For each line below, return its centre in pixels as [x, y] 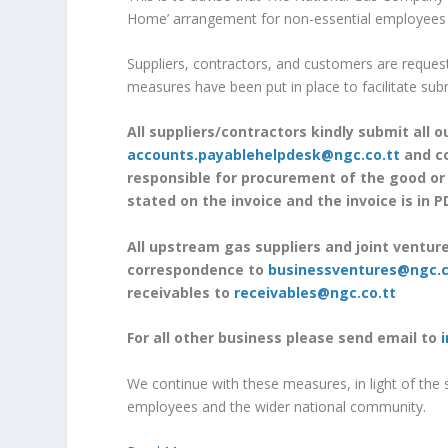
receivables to [181, 292]
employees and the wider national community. [277, 406]
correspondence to [198, 269]
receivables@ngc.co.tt [315, 292]
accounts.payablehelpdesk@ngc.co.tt [264, 155]
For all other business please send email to [284, 338]
